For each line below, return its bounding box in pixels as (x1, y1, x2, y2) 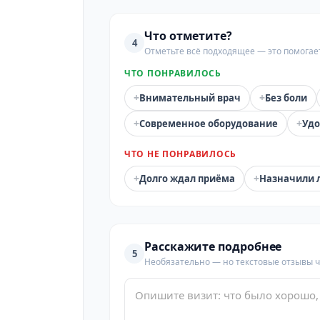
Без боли (265, 91, 307, 104)
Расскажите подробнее (144, 239, 282, 254)
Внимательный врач (139, 91, 241, 104)
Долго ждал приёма (139, 172, 235, 185)
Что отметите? (144, 28, 232, 44)
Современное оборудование (139, 117, 278, 130)
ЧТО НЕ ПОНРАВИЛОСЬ (124, 148, 236, 160)
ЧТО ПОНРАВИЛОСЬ (124, 67, 221, 79)
